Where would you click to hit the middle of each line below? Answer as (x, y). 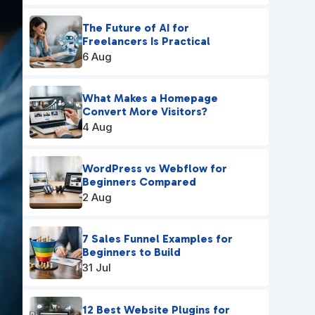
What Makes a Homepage (150, 98)
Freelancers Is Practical (146, 41)
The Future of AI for (135, 28)
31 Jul (96, 268)
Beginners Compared (139, 182)
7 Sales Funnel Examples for (157, 239)
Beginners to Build (131, 252)
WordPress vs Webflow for (154, 169)
